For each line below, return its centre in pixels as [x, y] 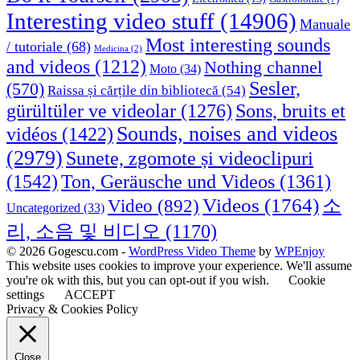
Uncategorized [43, 208]
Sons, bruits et [290, 111]
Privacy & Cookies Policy [72, 309]
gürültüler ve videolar [91, 111]
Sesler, [275, 89]
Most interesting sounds [238, 45]
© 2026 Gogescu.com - [67, 252]
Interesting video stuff [110, 21]
